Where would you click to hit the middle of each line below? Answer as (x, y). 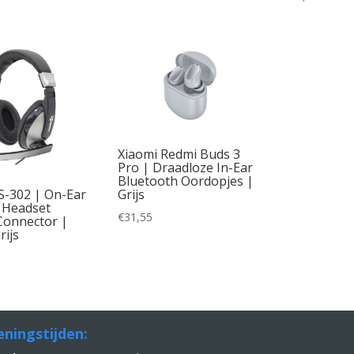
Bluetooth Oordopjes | (186, 181)
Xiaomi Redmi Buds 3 (179, 154)
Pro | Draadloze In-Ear (186, 167)
